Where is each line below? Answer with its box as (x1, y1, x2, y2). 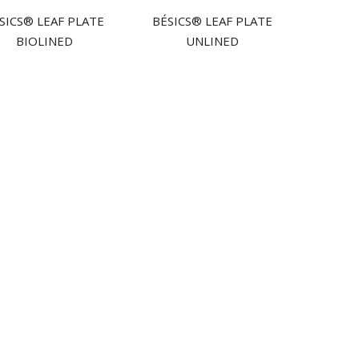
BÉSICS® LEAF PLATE (152, 13, 273, 30)
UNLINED (186, 33, 240, 50)
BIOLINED (15, 33, 73, 50)
